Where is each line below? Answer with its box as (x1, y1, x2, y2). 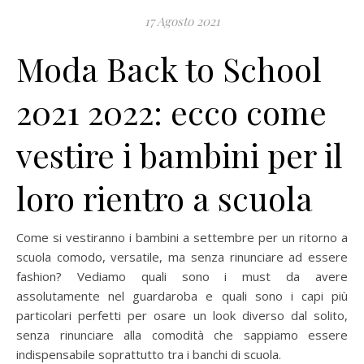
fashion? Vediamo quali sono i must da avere (16, 268, 348, 285)
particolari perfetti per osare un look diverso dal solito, (16, 307, 348, 324)
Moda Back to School (16, 47, 322, 91)
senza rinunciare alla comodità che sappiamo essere (16, 327, 348, 344)
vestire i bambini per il (16, 133, 343, 177)
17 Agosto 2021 (144, 13, 220, 30)
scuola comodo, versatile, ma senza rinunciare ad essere (16, 249, 348, 266)
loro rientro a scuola (16, 176, 313, 220)
